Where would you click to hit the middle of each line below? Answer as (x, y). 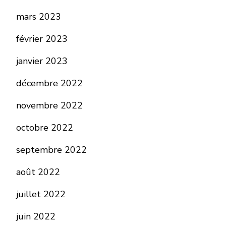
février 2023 (42, 39)
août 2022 (38, 172)
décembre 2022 (49, 83)
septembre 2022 (51, 150)
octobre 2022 (45, 128)
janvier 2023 (42, 61)
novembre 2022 (49, 106)
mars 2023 (39, 17)
